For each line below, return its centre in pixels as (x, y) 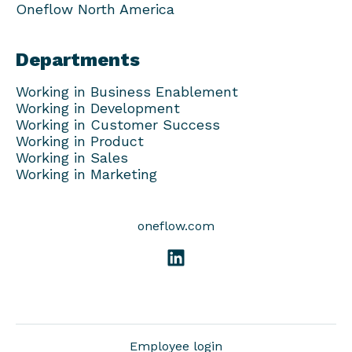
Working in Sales (72, 158)
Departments (78, 60)
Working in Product (80, 141)
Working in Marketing (86, 174)
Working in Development (98, 108)
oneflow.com (176, 226)
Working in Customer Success (118, 125)
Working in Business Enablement (127, 92)
